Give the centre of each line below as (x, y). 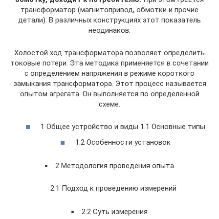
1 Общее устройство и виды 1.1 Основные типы (123, 127)
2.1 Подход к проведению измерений (113, 188)
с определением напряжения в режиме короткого (109, 73)
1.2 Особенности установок (123, 142)
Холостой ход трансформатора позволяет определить (109, 53)
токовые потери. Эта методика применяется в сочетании (109, 63)
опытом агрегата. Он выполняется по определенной (109, 94)
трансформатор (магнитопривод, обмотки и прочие (109, 10)
